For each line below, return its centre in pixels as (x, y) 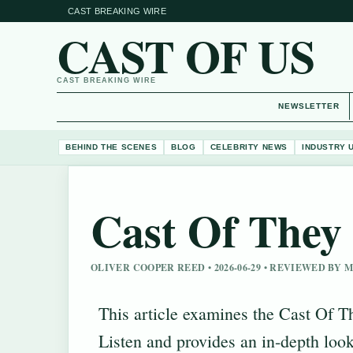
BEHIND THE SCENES (111, 147)
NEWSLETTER (309, 106)
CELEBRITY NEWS (249, 147)
